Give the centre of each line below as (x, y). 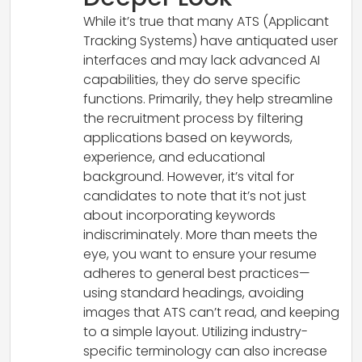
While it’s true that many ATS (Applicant (206, 21)
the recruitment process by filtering (193, 118)
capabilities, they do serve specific (192, 79)
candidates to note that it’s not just (195, 196)
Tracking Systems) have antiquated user (210, 40)
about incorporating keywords (179, 215)
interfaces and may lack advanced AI (202, 60)
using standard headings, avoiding (194, 293)
